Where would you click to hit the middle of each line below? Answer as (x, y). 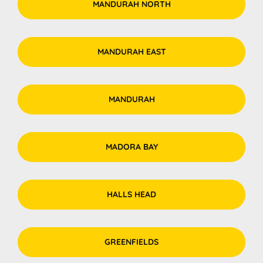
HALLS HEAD (131, 195)
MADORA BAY (131, 147)
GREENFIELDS (131, 242)
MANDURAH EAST (131, 52)
